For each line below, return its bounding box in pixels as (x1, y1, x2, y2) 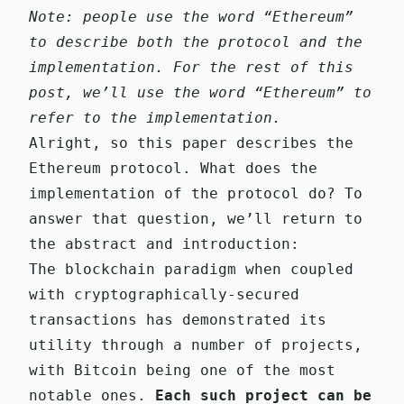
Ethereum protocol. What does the (29, 159, 317, 177)
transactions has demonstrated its (29, 310, 326, 328)
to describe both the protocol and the (29, 32, 363, 50)
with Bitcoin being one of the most (29, 361, 335, 379)
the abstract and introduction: (29, 234, 299, 252)
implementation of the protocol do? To (29, 184, 363, 202)
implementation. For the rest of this (29, 58, 353, 76)
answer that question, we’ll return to (29, 209, 363, 227)
